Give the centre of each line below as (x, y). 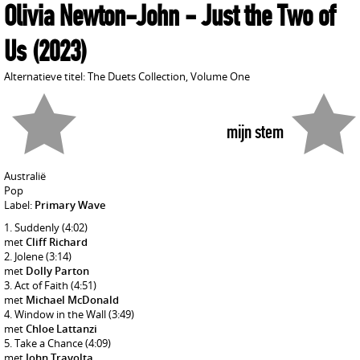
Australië (25, 176)
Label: (19, 205)
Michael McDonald (72, 300)
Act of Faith (43, 285)
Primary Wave (70, 205)
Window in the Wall (61, 314)
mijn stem (255, 132)
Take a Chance (50, 343)
